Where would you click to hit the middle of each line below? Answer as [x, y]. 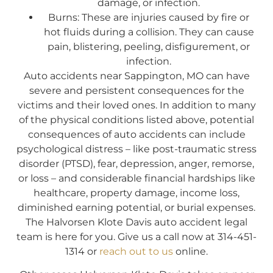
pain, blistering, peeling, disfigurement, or [149, 46]
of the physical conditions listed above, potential [136, 119]
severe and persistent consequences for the [136, 90]
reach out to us [136, 251]
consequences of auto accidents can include [136, 134]
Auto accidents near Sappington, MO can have [136, 76]
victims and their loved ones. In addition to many [136, 105]
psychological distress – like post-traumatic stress [136, 149]
